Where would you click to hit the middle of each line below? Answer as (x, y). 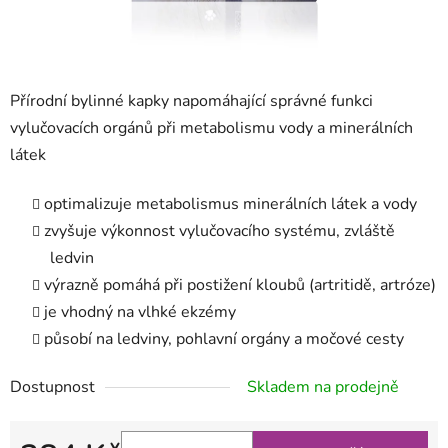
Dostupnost (52, 387)
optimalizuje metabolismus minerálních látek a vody (230, 204)
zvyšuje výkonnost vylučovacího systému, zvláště (219, 231)
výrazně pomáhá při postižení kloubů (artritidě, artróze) (240, 285)
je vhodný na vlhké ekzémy (140, 312)
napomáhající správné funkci (273, 101)
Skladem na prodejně (323, 387)
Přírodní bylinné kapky (91, 101)
